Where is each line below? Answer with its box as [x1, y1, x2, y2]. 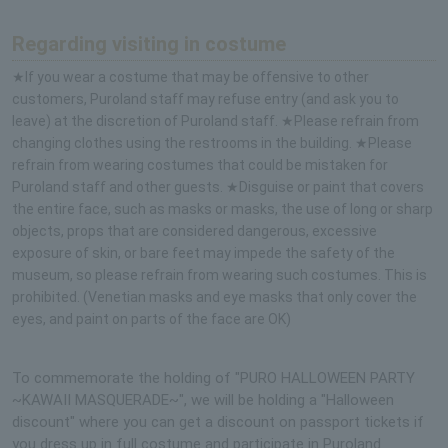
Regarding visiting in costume [12, 32, 286, 57]
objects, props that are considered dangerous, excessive [12, 223, 377, 240]
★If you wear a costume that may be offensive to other [12, 69, 369, 86]
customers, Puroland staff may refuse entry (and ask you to [12, 91, 399, 108]
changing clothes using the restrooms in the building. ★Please [12, 135, 412, 152]
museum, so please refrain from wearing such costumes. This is [12, 267, 427, 284]
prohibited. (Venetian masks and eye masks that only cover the [12, 289, 417, 306]
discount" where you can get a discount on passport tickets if [12, 413, 424, 432]
